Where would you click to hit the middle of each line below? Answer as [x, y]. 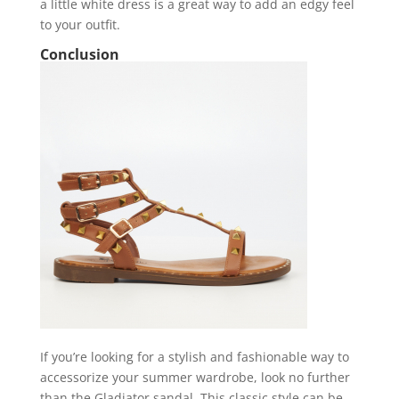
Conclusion [79, 55]
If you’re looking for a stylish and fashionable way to [194, 357]
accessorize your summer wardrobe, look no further [195, 378]
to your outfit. [80, 25]
